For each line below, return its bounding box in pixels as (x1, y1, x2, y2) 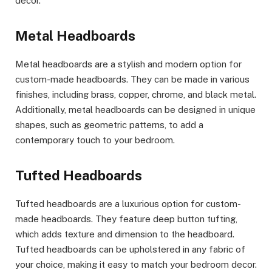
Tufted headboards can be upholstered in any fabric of (15, 244, 245, 255)
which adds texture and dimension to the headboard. (15, 229, 234, 240)
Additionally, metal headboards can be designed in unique (15, 104, 256, 115)
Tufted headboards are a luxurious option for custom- (15, 199, 241, 209)
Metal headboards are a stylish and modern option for (15, 58, 242, 69)
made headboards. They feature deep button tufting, (15, 214, 237, 225)
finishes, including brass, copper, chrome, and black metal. (15, 89, 256, 100)
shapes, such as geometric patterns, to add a (15, 119, 203, 130)
